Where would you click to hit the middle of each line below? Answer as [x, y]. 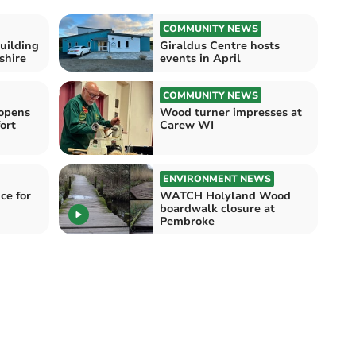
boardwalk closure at [217, 209]
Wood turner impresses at [231, 112]
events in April [200, 58]
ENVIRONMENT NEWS [217, 179]
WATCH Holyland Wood [183, 196]
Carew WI [187, 125]
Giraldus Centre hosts [220, 45]
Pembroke [187, 222]
